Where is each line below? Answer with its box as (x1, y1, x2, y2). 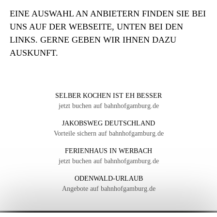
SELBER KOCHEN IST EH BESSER (55, 92, 162, 100)
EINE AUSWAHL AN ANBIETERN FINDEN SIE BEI (10, 9, 206, 19)
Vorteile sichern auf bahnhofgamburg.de (53, 130, 164, 138)
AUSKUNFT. (10, 48, 58, 58)
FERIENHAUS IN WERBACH (65, 147, 152, 155)
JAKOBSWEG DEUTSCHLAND (62, 120, 155, 127)
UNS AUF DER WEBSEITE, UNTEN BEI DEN (10, 22, 183, 32)
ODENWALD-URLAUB (74, 175, 143, 183)
